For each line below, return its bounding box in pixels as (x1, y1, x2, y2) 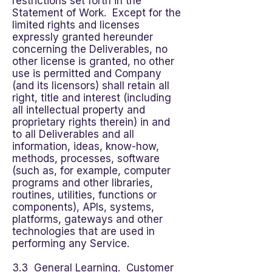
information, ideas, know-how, (12, 140, 159, 152)
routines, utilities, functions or (12, 189, 157, 201)
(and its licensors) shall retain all (12, 80, 169, 92)
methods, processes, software (12, 152, 160, 165)
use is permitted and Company (12, 67, 161, 80)
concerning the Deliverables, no (12, 43, 168, 55)
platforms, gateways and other (12, 213, 163, 225)
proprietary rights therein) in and (12, 116, 170, 128)
